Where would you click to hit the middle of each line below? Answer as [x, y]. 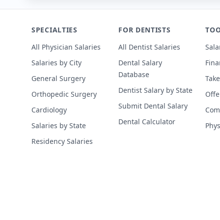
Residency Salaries [62, 141]
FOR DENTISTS [145, 30]
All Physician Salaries [66, 47]
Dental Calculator [147, 122]
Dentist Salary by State [156, 90]
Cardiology [49, 110]
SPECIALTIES [55, 30]
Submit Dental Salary [153, 106]
